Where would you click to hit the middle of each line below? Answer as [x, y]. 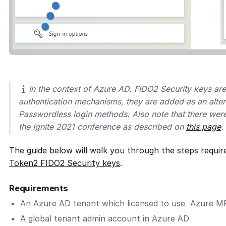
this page [204, 126]
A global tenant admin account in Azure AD [105, 219]
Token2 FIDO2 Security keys [65, 163]
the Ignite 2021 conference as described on [102, 126]
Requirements [39, 188]
